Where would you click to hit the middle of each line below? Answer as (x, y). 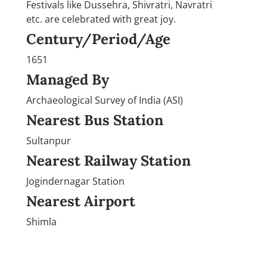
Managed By (68, 79)
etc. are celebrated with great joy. (101, 19)
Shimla (41, 221)
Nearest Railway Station (108, 160)
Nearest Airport (81, 201)
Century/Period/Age (98, 39)
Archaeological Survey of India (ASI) (105, 100)
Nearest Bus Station (95, 120)
